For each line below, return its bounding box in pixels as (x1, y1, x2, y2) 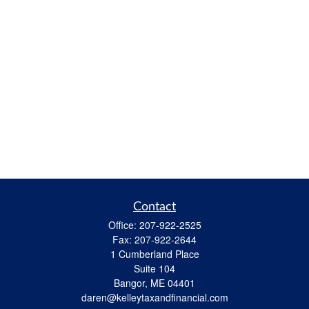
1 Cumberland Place (110, 247, 199, 261)
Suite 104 (134, 261, 175, 275)
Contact (133, 201, 176, 213)
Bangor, (114, 276, 148, 290)
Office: (108, 218, 139, 232)
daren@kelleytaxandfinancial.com (81, 290, 228, 304)
